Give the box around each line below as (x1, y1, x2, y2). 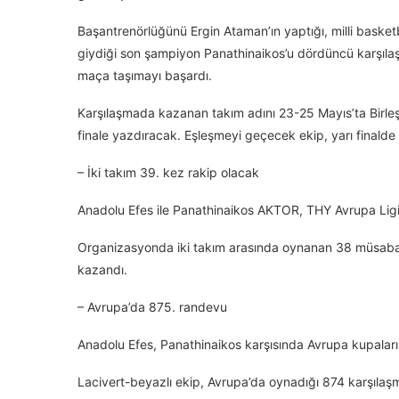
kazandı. (77, 262, 127, 277)
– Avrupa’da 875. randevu (77, 299, 227, 314)
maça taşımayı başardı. (77, 68, 212, 83)
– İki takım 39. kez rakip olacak (77, 165, 259, 180)
